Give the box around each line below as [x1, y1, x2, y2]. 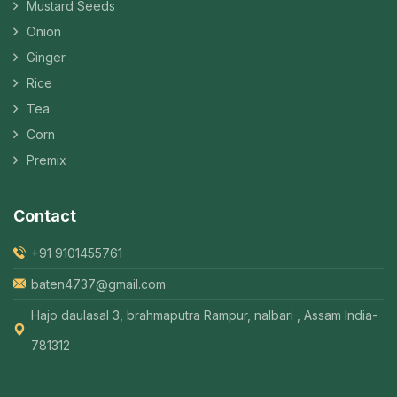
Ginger [27, 50, 66, 66]
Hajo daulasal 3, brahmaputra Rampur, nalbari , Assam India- [31, 307, 378, 323]
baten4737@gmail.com [31, 276, 166, 292]
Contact [13, 206, 76, 226]
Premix [27, 152, 66, 168]
